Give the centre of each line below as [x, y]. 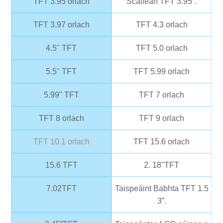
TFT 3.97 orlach [61, 25]
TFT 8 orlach [61, 118]
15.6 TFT [61, 165]
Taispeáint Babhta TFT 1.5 [162, 189]
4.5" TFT [61, 48]
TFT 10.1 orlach [61, 142]
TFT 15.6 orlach [162, 142]
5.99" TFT [61, 95]
